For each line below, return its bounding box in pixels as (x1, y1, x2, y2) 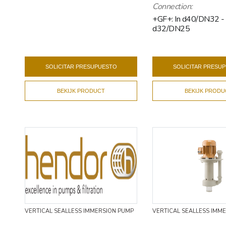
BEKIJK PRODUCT (57, 87, 105, 94)
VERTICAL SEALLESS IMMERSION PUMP (25, 207, 134, 215)
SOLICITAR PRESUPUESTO (45, 63, 117, 70)
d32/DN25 (152, 23, 190, 34)
